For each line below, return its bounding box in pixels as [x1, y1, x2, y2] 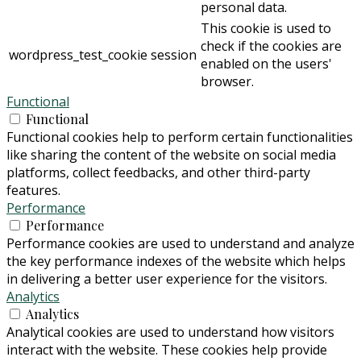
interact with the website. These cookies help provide [6, 341, 327, 359]
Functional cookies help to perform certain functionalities [6, 128, 353, 147]
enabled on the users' [201, 55, 332, 73]
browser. [201, 73, 254, 91]
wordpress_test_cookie [9, 46, 147, 64]
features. [6, 181, 60, 200]
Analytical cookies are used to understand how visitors [6, 323, 334, 342]
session [151, 46, 197, 64]
